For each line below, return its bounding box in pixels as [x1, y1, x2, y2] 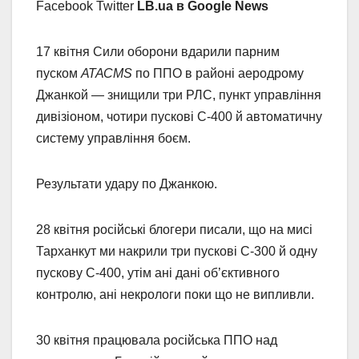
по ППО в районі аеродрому [132, 66, 304, 80]
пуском [36, 66, 81, 80]
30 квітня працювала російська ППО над [36, 333, 277, 347]
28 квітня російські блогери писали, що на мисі [36, 222, 313, 236]
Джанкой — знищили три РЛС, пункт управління [36, 87, 321, 102]
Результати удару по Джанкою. [36, 176, 217, 191]
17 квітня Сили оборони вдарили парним [36, 44, 280, 58]
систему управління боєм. [36, 131, 191, 145]
